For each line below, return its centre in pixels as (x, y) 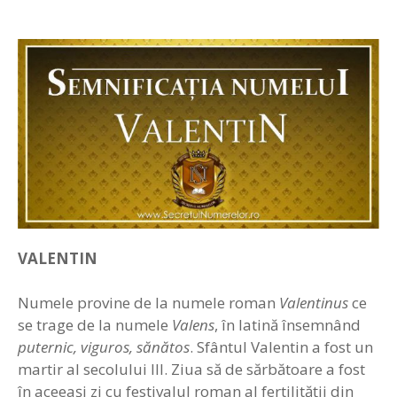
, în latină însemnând (288, 325)
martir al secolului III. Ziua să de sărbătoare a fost (191, 370)
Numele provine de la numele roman (148, 303)
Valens (193, 325)
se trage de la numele (95, 325)
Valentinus (314, 303)
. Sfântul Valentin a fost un (281, 347)
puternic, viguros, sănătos (104, 347)
